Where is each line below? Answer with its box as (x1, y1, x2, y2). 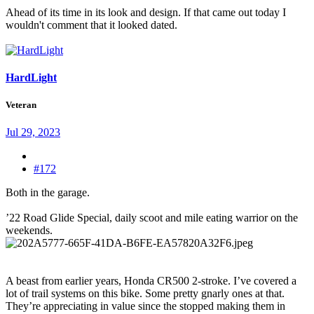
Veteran (6, 100, 36, 110)
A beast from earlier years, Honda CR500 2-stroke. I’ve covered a (6, 275, 296, 287)
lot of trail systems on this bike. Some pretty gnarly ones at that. (6, 287, 285, 300)
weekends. (6, 224, 53, 237)
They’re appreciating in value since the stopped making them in (6, 300, 285, 313)
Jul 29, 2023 (6, 126, 60, 139)
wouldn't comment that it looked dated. (6, 18, 177, 31)
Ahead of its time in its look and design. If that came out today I (6, 6, 286, 18)
